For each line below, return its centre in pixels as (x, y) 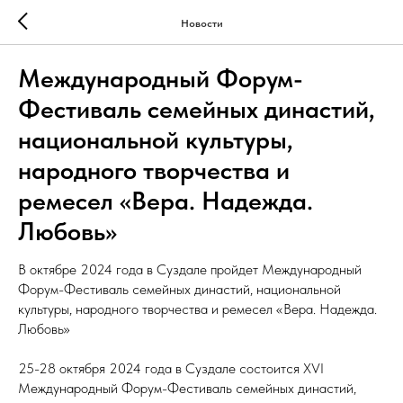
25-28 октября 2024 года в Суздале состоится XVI (171, 368)
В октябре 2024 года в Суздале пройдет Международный (190, 269)
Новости (201, 23)
